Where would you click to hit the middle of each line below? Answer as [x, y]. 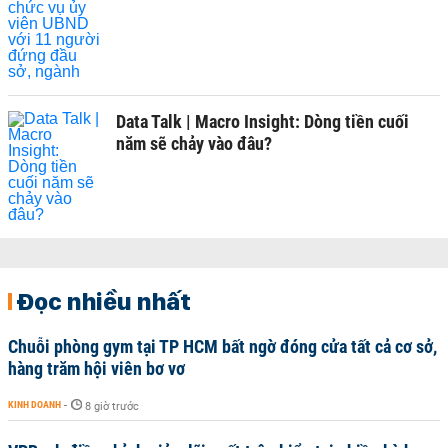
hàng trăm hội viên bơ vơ [96, 368]
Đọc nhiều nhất [103, 301]
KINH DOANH [34, 404]
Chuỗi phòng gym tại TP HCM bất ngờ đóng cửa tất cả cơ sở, [222, 346]
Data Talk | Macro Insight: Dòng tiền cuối [262, 121]
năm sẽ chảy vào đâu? [194, 143]
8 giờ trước [112, 406]
